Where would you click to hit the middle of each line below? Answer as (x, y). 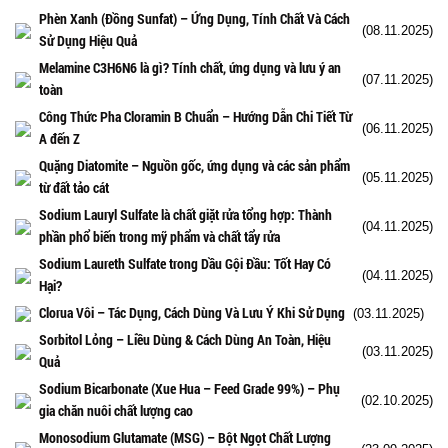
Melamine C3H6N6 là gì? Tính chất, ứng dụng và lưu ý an (190, 67)
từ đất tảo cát (74, 187)
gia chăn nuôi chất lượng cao (116, 410)
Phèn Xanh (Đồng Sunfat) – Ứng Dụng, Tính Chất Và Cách (194, 18)
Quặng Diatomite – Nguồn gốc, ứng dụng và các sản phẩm (194, 165)
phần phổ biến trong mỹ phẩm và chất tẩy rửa (159, 236)
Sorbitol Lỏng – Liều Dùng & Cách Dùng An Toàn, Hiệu (185, 339)
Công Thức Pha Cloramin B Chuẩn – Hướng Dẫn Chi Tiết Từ (195, 116)
